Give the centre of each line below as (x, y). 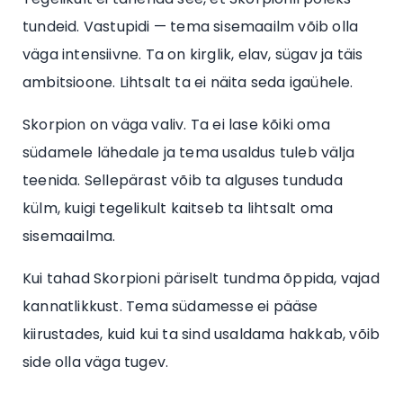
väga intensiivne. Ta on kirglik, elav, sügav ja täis (193, 55)
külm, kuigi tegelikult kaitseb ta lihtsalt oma (178, 209)
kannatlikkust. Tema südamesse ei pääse (170, 307)
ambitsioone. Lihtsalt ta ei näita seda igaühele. (188, 83)
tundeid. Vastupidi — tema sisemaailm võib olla (191, 27)
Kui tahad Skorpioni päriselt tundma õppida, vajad (201, 279)
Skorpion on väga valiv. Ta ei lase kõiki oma (176, 125)
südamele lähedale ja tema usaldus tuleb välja (189, 153)
